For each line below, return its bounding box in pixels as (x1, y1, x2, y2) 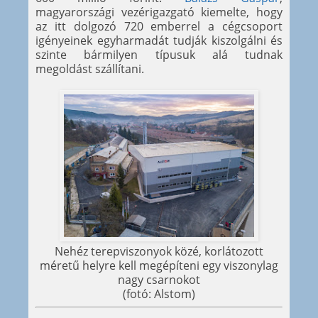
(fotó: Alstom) (123, 285, 195, 302)
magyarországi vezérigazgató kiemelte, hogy (35, 4, 283, 20)
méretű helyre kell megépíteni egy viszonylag (40, 257, 278, 273)
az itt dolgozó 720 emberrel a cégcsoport (35, 18, 283, 34)
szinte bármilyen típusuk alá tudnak (35, 46, 283, 62)
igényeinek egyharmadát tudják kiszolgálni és (35, 32, 283, 48)
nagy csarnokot (118, 271, 200, 287)
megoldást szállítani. (35, 60, 144, 77)
